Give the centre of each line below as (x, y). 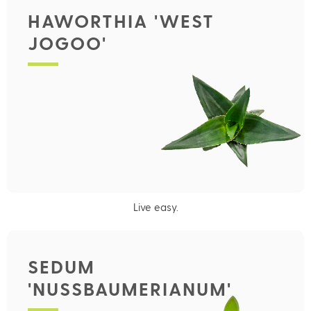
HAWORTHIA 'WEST (121, 20)
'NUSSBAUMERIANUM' (130, 288)
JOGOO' (67, 42)
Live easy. (155, 207)
